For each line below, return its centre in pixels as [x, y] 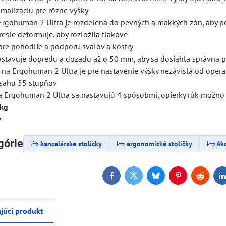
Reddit [211, 179]
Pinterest [192, 179]
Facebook [127, 179]
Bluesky [168, 179]
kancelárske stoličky [71, 144]
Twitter [145, 179]
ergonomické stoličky [160, 144]
